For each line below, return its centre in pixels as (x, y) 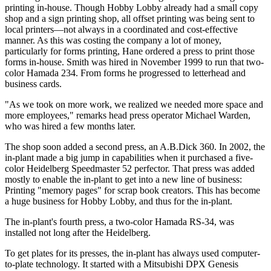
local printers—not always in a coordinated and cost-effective (121, 30)
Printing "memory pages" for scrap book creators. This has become (132, 191)
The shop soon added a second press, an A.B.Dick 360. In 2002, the (135, 147)
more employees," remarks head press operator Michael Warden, (128, 116)
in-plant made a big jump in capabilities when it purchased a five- (129, 158)
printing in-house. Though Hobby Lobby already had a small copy (132, 8)
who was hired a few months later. (70, 126)
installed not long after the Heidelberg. (78, 233)
